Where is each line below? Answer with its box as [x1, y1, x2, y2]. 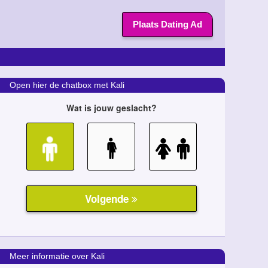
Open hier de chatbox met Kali [10, 80, 124, 90]
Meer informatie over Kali [10, 251, 105, 261]
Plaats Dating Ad [133, 19, 202, 29]
